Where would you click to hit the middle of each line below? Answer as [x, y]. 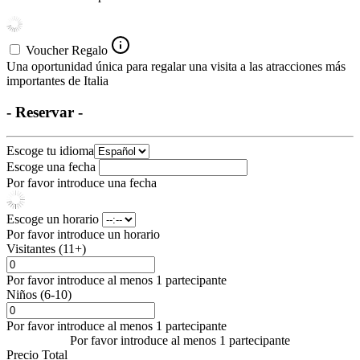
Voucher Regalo [67, 50]
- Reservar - [45, 112]
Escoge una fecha [53, 167]
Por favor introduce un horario [83, 235]
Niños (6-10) [39, 295]
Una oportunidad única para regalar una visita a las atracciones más [176, 66]
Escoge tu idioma [50, 151]
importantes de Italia [57, 80]
